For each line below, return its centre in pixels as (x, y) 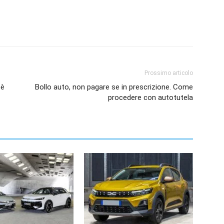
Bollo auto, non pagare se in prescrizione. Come (114, 87)
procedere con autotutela (150, 98)
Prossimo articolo (169, 73)
